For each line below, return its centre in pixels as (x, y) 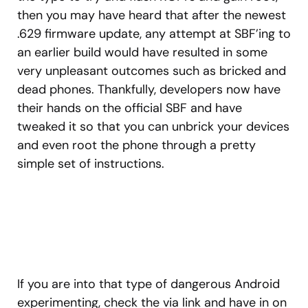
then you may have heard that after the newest (152, 15)
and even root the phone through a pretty (136, 145)
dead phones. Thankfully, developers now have (149, 90)
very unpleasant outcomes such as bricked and (152, 71)
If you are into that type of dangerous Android (148, 284)
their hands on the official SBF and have (130, 108)
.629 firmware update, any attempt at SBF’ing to (154, 34)
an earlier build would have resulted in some (142, 53)
